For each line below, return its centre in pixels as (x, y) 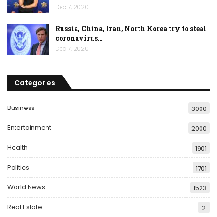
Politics (18, 168)
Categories (35, 83)
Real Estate (25, 207)
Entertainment (29, 128)
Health (17, 148)
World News (26, 187)
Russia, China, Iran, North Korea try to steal (131, 29)
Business (21, 108)
